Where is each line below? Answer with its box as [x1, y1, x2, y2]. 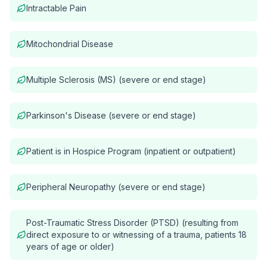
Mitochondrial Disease [26, 39, 113, 49]
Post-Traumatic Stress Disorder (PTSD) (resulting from [26, 218, 238, 228]
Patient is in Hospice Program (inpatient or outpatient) [26, 146, 236, 156]
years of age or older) [26, 241, 114, 252]
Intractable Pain [26, 3, 86, 13]
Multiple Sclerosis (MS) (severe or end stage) [26, 74, 206, 85]
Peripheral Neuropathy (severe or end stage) [26, 182, 206, 192]
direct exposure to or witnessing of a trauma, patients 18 [26, 229, 247, 240]
